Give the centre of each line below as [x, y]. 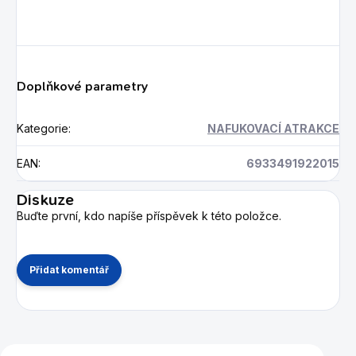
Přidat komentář [69, 269]
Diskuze [46, 199]
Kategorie [43, 128]
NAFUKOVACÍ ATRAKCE [273, 128]
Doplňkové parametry [83, 86]
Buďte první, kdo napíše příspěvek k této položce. [149, 215]
